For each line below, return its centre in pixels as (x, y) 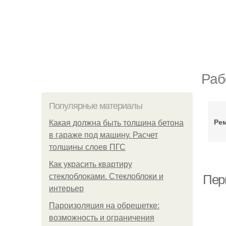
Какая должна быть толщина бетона (116, 123)
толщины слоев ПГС (87, 147)
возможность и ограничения (102, 218)
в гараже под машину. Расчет (103, 135)
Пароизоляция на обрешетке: (104, 206)
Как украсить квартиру (91, 164)
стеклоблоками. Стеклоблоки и (106, 176)
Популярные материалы (96, 106)
